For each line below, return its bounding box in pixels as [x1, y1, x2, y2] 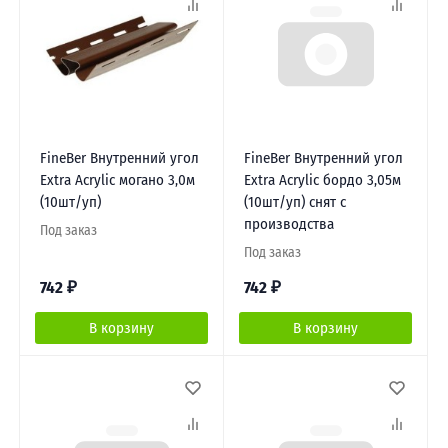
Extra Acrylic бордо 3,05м [243, 170, 401, 189]
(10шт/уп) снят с [243, 192, 346, 211]
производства [243, 214, 334, 233]
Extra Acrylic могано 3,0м [39, 170, 195, 189]
